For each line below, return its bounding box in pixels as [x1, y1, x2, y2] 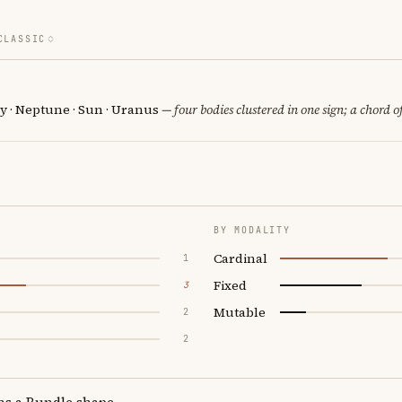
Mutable [214, 302, 266, 321]
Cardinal [214, 249, 267, 267]
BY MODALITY [214, 223, 291, 236]
